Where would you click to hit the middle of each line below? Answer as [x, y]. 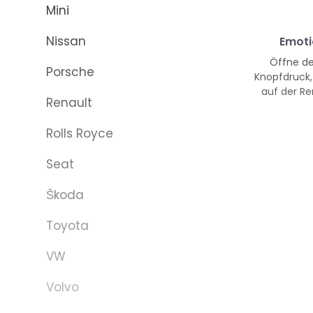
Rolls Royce [80, 133]
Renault [69, 103]
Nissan [66, 41]
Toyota [67, 226]
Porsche [70, 72]
